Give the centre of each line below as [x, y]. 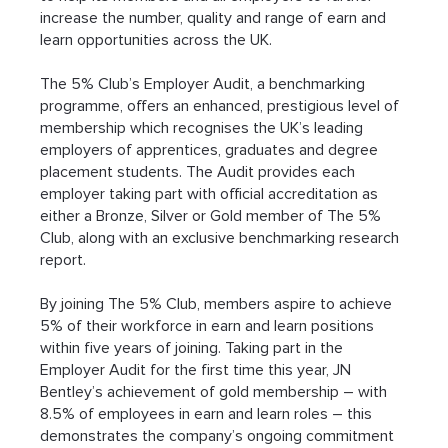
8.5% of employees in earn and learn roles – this [208, 413]
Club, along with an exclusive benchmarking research [222, 237]
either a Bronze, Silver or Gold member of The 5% [213, 215]
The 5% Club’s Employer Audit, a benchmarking [205, 83]
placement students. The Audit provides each [200, 171]
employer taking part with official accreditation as [211, 193]
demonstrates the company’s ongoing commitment [219, 435]
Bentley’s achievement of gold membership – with [216, 391]
